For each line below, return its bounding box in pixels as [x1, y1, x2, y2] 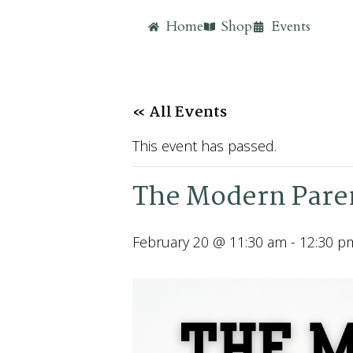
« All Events [132, 101, 227, 124]
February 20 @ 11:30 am [132, 232, 287, 251]
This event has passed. [132, 136, 277, 155]
